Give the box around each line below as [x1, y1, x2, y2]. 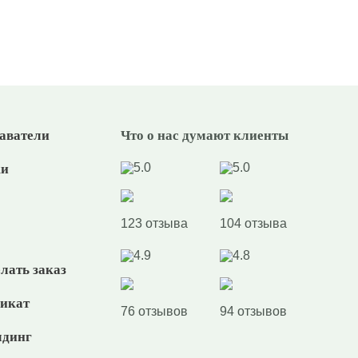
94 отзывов [220, 304, 287, 318]
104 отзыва [220, 217, 287, 230]
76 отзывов [121, 304, 188, 318]
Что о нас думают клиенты [121, 128, 288, 143]
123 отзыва [121, 217, 188, 230]
